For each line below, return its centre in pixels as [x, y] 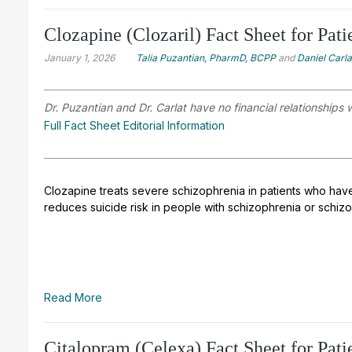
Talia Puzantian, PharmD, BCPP [206, 57]
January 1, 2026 [79, 57]
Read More [73, 297]
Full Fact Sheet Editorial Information [134, 125]
